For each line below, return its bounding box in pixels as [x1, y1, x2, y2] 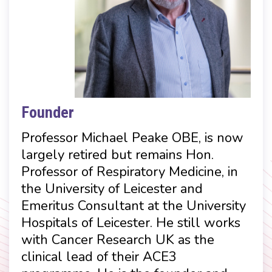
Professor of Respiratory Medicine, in [21, 162, 238, 181]
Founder [21, 103, 74, 121]
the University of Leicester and [21, 179, 203, 198]
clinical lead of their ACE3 [21, 247, 177, 266]
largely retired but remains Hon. [21, 145, 214, 164]
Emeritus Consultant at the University [21, 196, 246, 215]
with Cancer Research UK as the [21, 230, 214, 249]
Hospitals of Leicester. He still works [21, 213, 240, 232]
